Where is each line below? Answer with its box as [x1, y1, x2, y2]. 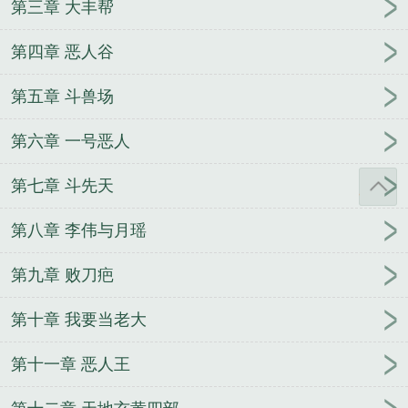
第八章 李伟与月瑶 [11, 221, 147, 240]
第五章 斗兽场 [11, 87, 114, 107]
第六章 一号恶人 [11, 132, 130, 151]
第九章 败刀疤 [11, 266, 114, 285]
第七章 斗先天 [11, 177, 114, 196]
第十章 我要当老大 [11, 311, 147, 330]
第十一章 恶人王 [11, 355, 130, 374]
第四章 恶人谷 [11, 43, 114, 62]
